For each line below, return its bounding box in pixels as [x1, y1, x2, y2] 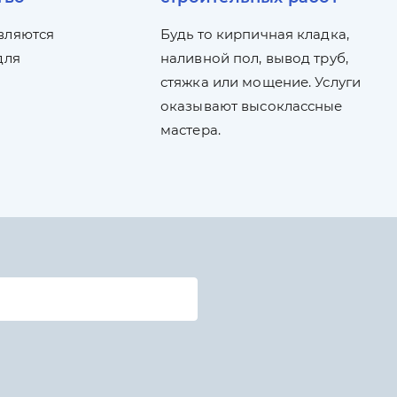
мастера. [160, 121, 221, 138]
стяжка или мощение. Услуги [160, 74, 362, 90]
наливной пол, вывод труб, [160, 50, 348, 66]
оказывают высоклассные [160, 97, 343, 114]
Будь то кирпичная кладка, [160, 26, 349, 43]
